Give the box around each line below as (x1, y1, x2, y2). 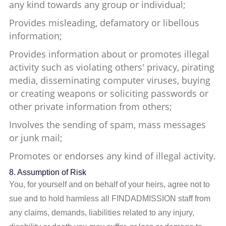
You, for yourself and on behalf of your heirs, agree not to (9, 180, 210, 189)
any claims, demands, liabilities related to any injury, (9, 208, 195, 217)
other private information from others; (9, 100, 173, 112)
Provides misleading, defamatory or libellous (9, 17, 200, 29)
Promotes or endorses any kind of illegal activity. (9, 150, 216, 162)
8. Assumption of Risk (9, 168, 87, 177)
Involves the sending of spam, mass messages (9, 119, 206, 131)
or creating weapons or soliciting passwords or (9, 87, 209, 99)
